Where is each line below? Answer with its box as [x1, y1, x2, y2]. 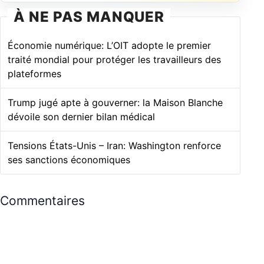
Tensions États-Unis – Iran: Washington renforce [8, 140, 221, 152]
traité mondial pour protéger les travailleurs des [8, 54, 221, 66]
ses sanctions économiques [8, 154, 130, 166]
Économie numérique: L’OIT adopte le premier [8, 39, 211, 52]
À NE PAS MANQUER [14, 8, 165, 26]
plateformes [8, 68, 61, 80]
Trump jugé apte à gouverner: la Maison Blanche [8, 97, 223, 109]
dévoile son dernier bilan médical [8, 111, 155, 123]
